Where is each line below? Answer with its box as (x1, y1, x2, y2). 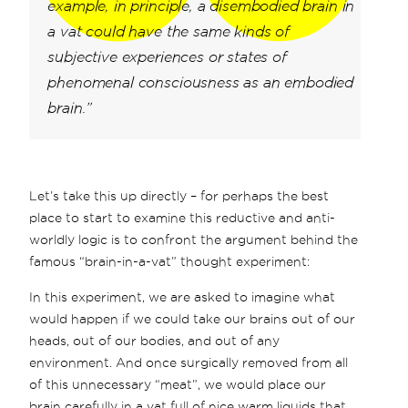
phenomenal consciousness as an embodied (47, 74, 354, 91)
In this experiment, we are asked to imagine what (29, 289, 336, 304)
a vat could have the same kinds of (47, 23, 290, 40)
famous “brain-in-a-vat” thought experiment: (29, 253, 311, 269)
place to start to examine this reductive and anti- (29, 209, 336, 225)
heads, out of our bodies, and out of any (29, 332, 280, 348)
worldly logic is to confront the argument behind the (29, 231, 359, 247)
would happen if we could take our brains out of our (29, 311, 356, 326)
